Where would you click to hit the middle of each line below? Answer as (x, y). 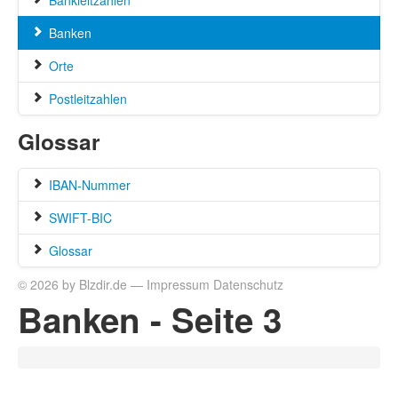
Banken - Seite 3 (150, 319)
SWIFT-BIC (79, 218)
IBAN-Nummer (88, 185)
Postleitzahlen (86, 99)
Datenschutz (248, 284)
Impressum (178, 284)
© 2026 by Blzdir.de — (82, 284)
